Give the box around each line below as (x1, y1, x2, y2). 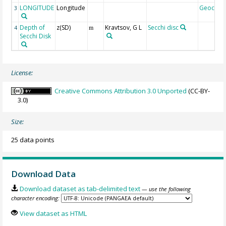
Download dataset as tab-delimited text (19, 184, 140, 194)
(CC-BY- (187, 86, 210, 95)
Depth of (20, 23, 45, 32)
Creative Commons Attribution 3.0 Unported (54, 86, 187, 95)
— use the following (141, 185, 191, 193)
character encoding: (11, 194, 60, 202)
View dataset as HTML (19, 208, 87, 218)
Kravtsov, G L (105, 23, 142, 32)
